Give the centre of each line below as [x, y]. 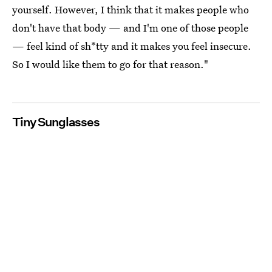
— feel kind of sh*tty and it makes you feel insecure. [132, 46]
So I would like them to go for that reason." [110, 64]
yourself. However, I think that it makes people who [131, 9]
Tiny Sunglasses [56, 122]
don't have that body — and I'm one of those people [130, 27]
